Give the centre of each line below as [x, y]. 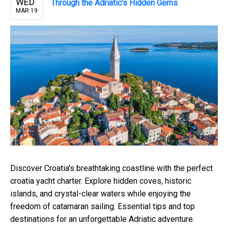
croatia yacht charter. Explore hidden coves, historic [101, 181]
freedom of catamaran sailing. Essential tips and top [103, 207]
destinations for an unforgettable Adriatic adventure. [102, 219]
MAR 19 [27, 10]
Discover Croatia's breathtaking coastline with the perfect [111, 168]
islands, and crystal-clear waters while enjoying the [101, 194]
